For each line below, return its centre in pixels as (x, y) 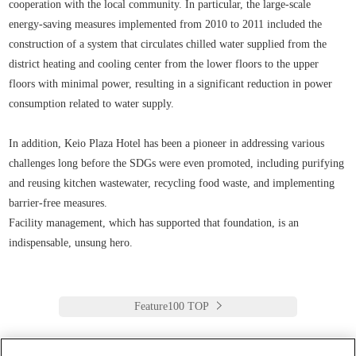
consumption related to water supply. (92, 103)
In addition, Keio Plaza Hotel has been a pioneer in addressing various (167, 143)
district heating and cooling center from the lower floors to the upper (164, 64)
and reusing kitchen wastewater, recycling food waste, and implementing (172, 183)
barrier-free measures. (58, 203)
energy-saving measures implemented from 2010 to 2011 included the (166, 24)
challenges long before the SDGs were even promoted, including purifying (177, 163)
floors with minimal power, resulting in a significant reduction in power (171, 83)
